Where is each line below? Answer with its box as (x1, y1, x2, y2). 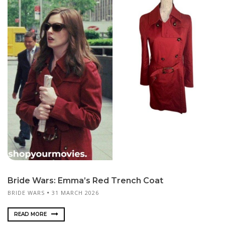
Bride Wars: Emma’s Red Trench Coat (8, 175, 163, 185)
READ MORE (14, 210, 48, 217)
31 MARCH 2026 (52, 188, 99, 196)
